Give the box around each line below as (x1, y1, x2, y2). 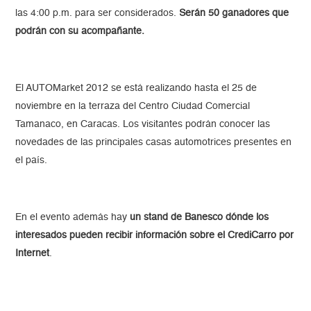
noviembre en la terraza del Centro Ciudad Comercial (15, 101, 251, 112)
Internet (15, 249, 50, 259)
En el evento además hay (15, 212, 131, 223)
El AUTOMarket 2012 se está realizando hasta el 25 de (15, 83, 258, 94)
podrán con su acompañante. (15, 26, 145, 37)
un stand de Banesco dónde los (130, 212, 269, 223)
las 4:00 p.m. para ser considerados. (15, 8, 180, 19)
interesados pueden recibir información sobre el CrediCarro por (15, 230, 294, 241)
